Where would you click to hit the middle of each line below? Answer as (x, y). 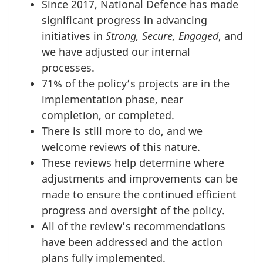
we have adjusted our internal (116, 51)
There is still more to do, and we (122, 131)
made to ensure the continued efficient (139, 194)
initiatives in (74, 36)
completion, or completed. (108, 115)
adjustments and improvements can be (140, 178)
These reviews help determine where (133, 162)
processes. (68, 67)
